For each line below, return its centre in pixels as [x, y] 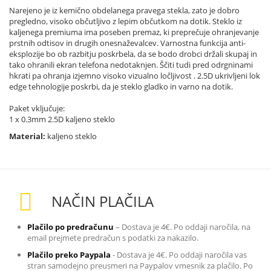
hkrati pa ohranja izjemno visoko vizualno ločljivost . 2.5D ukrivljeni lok [135, 75]
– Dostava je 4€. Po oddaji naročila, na [183, 227]
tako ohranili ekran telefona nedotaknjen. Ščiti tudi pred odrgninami [131, 64]
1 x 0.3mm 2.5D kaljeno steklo [62, 119]
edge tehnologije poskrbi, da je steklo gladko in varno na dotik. [121, 86]
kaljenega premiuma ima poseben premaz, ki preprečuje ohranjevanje [134, 32]
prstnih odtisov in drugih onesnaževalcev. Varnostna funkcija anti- [127, 43]
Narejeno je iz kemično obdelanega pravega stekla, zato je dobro [124, 10]
